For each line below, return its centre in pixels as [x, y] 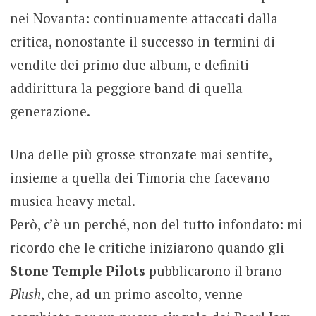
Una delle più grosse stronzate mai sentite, [140, 154]
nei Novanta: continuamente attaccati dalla [144, 18]
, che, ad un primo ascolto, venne [141, 294]
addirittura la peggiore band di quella [126, 87]
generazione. [50, 111]
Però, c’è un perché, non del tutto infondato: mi [156, 224]
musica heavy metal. [72, 201]
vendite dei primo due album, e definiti [129, 64]
